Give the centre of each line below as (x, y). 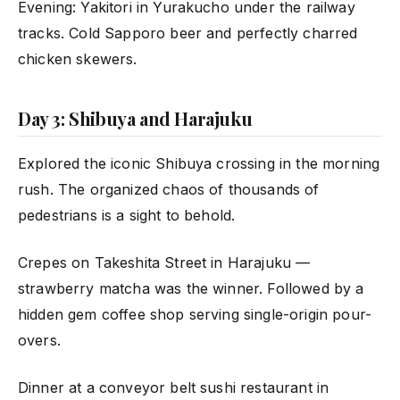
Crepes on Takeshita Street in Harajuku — (164, 262)
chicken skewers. (78, 58)
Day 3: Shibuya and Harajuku (135, 118)
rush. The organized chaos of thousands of (169, 189)
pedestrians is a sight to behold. (127, 215)
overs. (39, 340)
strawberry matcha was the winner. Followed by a (191, 288)
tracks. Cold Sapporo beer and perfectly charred (188, 33)
